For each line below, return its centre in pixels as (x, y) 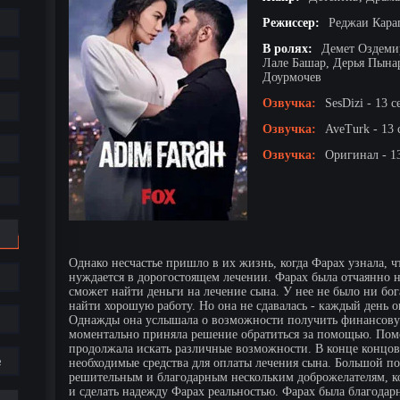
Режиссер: (291, 22)
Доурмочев (292, 77)
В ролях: (287, 48)
